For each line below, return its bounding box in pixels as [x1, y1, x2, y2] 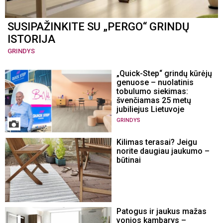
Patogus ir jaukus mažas [116, 206, 207, 216]
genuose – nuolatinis [116, 78, 194, 88]
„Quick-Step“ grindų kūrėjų [116, 69, 212, 79]
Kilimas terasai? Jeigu [116, 137, 197, 147]
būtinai [116, 155, 141, 165]
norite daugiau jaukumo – [116, 146, 210, 156]
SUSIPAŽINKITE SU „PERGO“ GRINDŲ [7, 20, 189, 33]
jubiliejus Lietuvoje [116, 105, 184, 114]
